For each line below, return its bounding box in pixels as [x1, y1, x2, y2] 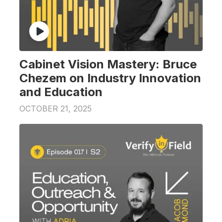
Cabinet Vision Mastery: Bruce [19, 56, 197, 71]
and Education [19, 84, 103, 99]
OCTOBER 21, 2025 [19, 104, 92, 113]
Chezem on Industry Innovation [19, 70, 201, 85]
